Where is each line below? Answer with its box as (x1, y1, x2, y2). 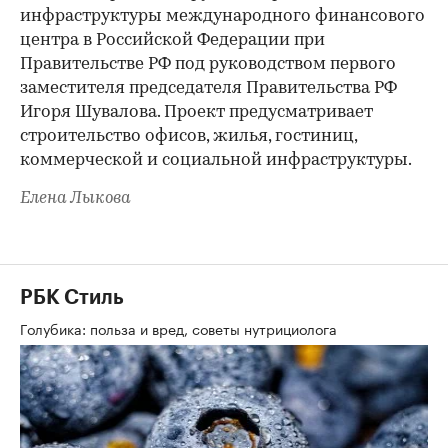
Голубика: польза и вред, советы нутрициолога (20, 316, 341, 339)
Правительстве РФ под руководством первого (20, 55, 396, 73)
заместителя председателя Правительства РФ (20, 79, 397, 97)
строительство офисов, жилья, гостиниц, (20, 127, 357, 145)
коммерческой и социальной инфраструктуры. (20, 151, 412, 169)
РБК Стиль (20, 287, 124, 308)
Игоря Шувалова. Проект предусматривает (20, 103, 373, 121)
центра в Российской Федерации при (20, 31, 325, 49)
